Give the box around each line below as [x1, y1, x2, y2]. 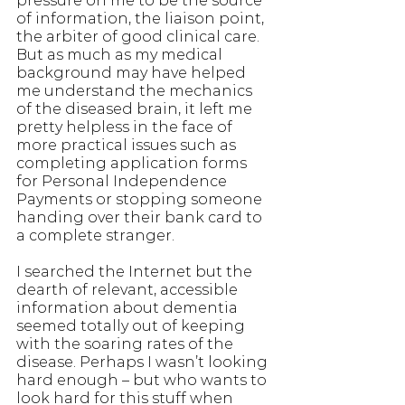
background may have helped [16, 63, 250, 81]
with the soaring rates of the [16, 334, 237, 353]
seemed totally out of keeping [16, 316, 249, 334]
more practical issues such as [16, 136, 240, 154]
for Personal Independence [16, 172, 231, 190]
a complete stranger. [16, 226, 174, 244]
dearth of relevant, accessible [16, 280, 241, 298]
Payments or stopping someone [16, 190, 266, 208]
